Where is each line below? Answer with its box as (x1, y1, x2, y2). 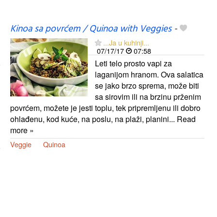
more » (10, 124, 34, 136)
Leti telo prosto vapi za (94, 57, 172, 69)
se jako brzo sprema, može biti (94, 79, 199, 91)
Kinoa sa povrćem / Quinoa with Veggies (10, 21, 171, 36)
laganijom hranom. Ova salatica (94, 68, 203, 80)
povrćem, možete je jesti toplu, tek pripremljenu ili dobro (10, 102, 201, 113)
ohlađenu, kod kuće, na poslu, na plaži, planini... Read (10, 113, 196, 124)
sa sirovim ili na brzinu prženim (94, 91, 201, 102)
